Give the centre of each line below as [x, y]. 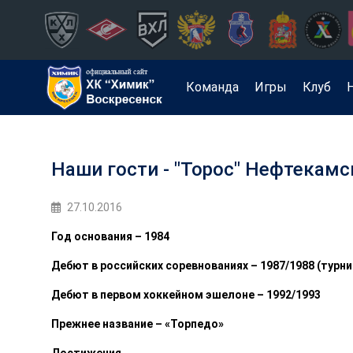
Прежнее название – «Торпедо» [137, 324]
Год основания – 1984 [110, 236]
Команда [213, 87]
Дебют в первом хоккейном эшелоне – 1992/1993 [186, 295]
